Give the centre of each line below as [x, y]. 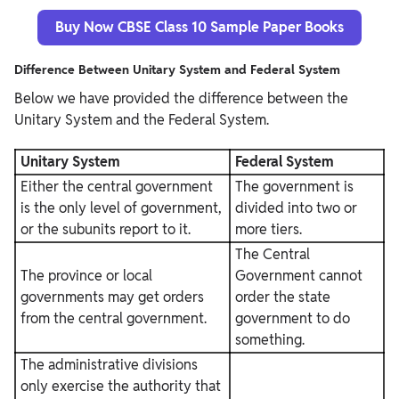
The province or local [86, 275]
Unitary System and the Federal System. [142, 119]
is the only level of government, [121, 208]
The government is [294, 186]
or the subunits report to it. [106, 229]
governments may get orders [112, 297]
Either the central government [117, 186]
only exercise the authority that [121, 386]
